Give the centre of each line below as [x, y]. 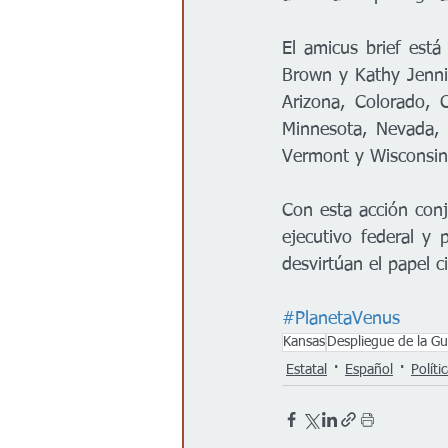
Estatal [306, 369]
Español [369, 369]
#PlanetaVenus [341, 319]
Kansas [304, 342]
